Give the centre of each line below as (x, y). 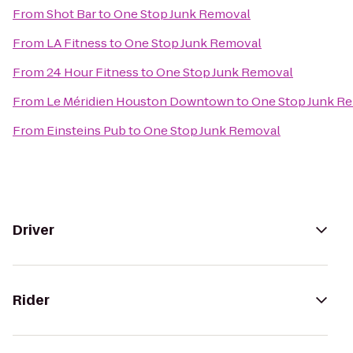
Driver (33, 230)
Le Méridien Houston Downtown (140, 101)
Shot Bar (71, 14)
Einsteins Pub (86, 130)
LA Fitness (77, 43)
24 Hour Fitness (93, 72)
